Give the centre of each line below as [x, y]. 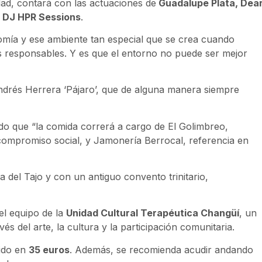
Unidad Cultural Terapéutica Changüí [153, 213]
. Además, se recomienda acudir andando [161, 249]
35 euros [49, 249]
